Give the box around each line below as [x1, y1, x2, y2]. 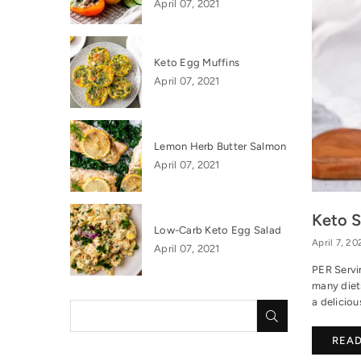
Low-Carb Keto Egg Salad [154, 223, 282, 236]
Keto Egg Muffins [154, 56, 240, 68]
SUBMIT [278, 308, 321, 321]
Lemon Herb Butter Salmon [154, 139, 287, 152]
